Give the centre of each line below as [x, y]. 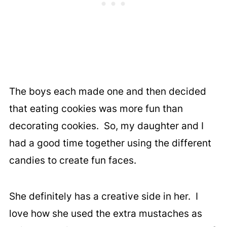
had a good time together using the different [110, 143]
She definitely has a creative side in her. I [103, 197]
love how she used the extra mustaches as [105, 214]
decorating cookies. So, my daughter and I [106, 126]
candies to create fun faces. [72, 161]
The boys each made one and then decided [107, 92]
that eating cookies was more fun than [96, 109]
